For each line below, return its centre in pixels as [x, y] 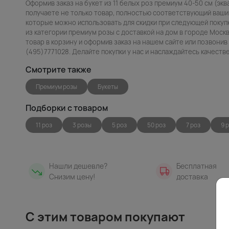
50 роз [156, 125]
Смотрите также [59, 69]
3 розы [82, 125]
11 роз [44, 125]
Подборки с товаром [67, 108]
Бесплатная [196, 166]
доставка [192, 176]
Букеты [108, 86]
